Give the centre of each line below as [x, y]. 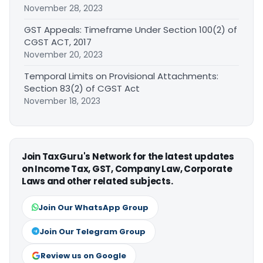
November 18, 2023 [62, 101]
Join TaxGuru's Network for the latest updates [128, 156]
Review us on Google [83, 255]
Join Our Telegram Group [92, 231]
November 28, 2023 [63, 8]
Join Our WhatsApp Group [93, 207]
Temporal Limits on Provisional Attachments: [121, 76]
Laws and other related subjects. [97, 181]
